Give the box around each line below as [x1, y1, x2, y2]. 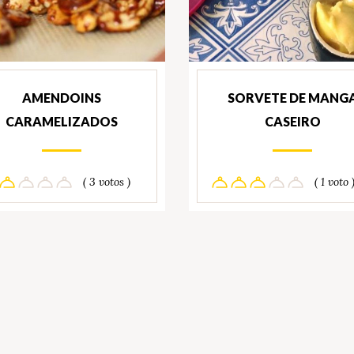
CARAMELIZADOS [5, 114, 118, 130]
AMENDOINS [21, 90, 101, 106]
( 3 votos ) [83, 175, 131, 190]
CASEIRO [264, 114, 321, 130]
